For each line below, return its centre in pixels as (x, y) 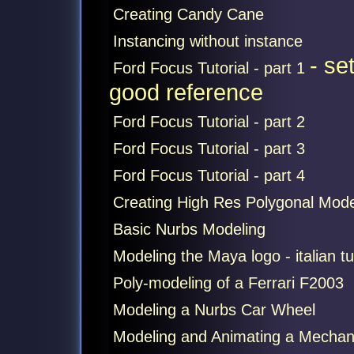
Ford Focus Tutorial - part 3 (209, 149)
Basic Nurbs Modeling (189, 229)
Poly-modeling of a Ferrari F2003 (228, 283)
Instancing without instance (207, 41)
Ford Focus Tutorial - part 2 (209, 122)
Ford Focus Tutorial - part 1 (211, 68)
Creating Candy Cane (188, 14)
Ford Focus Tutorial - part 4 (209, 175)
